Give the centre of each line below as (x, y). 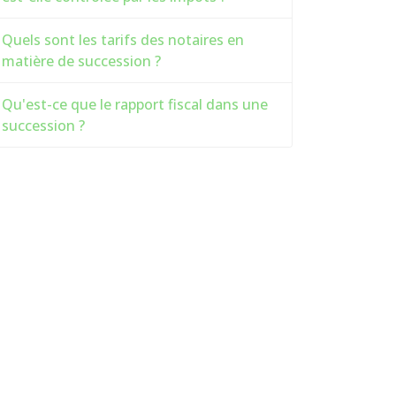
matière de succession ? (81, 61)
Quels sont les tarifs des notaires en (123, 40)
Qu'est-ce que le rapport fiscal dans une (135, 104)
